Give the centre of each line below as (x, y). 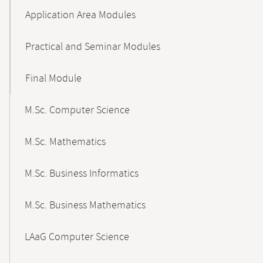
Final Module (53, 79)
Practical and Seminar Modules (93, 47)
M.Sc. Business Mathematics (85, 205)
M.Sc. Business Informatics (82, 174)
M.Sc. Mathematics (65, 142)
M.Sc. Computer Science (77, 110)
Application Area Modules (80, 15)
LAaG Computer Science (77, 237)
